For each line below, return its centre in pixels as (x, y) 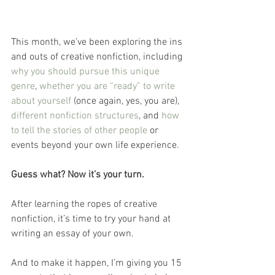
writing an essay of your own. (74, 234)
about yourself (41, 101)
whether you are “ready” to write (108, 86)
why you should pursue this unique (87, 72)
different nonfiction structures (75, 116)
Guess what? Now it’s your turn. (78, 175)
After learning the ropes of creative (85, 204)
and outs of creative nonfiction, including (98, 57)
